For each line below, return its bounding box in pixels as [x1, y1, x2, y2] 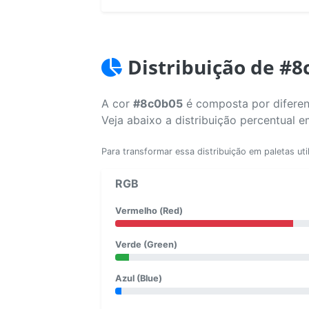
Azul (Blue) [115, 272, 162, 283]
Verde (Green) [115, 239, 177, 250]
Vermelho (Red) [115, 205, 183, 216]
